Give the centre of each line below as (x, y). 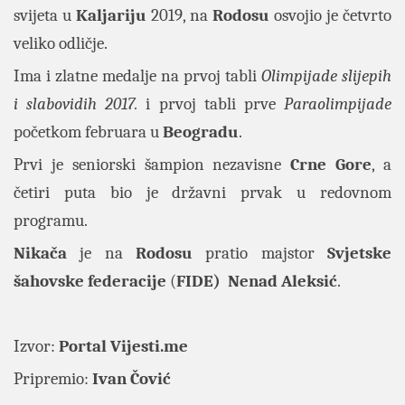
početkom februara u (88, 132)
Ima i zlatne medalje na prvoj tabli (137, 76)
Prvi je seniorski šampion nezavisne (152, 165)
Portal (85, 347)
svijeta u (45, 16)
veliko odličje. (61, 44)
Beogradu (201, 132)
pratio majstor (260, 254)
